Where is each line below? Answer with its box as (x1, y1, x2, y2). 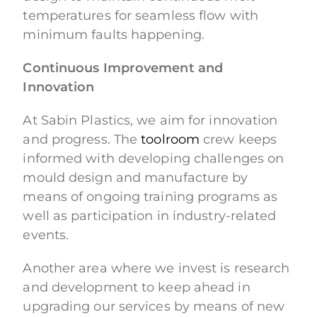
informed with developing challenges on (23, 151, 284, 167)
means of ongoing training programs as (23, 189, 278, 205)
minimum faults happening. (23, 27, 204, 43)
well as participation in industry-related (23, 208, 277, 224)
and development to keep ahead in (23, 279, 250, 296)
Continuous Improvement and (23, 60, 224, 76)
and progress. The (23, 132, 138, 148)
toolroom (141, 132, 200, 148)
